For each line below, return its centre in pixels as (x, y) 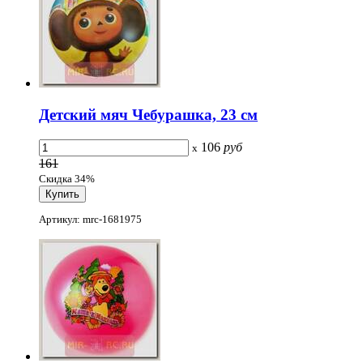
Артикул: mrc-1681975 (90, 219)
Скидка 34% (67, 178)
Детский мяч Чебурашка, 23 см (148, 114)
